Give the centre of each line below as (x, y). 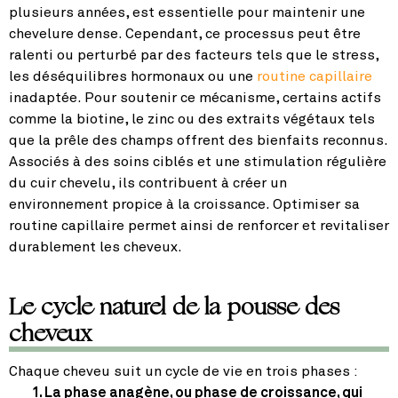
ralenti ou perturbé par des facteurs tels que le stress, (194, 56)
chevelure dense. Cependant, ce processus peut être (185, 34)
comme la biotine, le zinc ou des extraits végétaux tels (192, 119)
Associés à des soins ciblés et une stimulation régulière (198, 162)
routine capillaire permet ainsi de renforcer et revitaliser (199, 226)
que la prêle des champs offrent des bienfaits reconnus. (199, 141)
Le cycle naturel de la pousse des (174, 307)
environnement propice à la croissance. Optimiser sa (184, 205)
